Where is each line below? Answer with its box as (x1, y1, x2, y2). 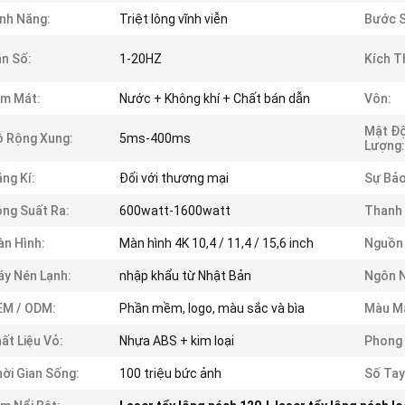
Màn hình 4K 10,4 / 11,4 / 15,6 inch (119, 236, 314, 250)
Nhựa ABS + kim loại (119, 334, 234, 348)
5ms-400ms (119, 131, 191, 146)
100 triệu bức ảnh (119, 366, 221, 381)
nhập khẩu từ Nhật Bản (119, 268, 251, 283)
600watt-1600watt (119, 203, 231, 218)
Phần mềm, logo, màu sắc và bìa (119, 301, 305, 316)
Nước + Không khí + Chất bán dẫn (119, 91, 310, 106)
